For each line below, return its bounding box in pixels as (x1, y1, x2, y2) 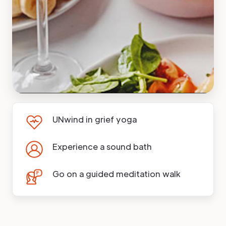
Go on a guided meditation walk (52, 168, 181, 180)
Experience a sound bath (52, 141, 152, 152)
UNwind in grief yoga (52, 114, 137, 125)
